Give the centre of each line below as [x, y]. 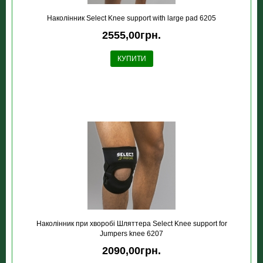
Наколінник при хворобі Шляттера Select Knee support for [131, 224]
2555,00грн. [131, 35]
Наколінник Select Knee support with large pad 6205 [131, 18]
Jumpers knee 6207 [131, 234]
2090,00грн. [131, 251]
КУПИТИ [131, 59]
